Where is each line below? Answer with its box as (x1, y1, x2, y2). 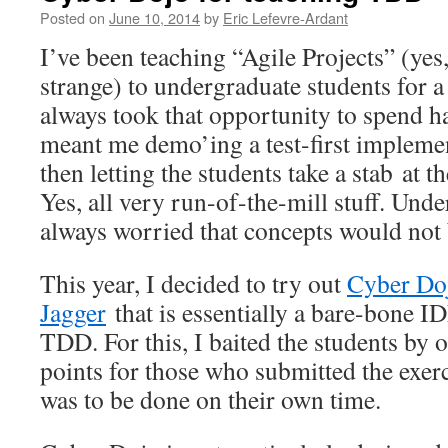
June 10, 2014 (109, 7, 200, 28)
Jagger (40, 295, 106, 329)
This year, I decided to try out (40, 266, 347, 300)
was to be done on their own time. (40, 382, 381, 416)
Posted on (40, 7, 105, 28)
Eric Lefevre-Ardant (223, 7, 348, 28)
